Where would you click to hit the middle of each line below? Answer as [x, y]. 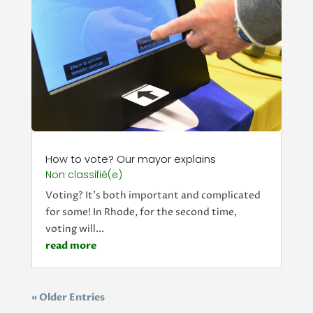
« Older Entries [68, 298]
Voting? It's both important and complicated [153, 196]
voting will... [74, 229]
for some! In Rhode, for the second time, [141, 212]
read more [71, 246]
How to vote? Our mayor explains [130, 160]
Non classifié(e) [83, 175]
